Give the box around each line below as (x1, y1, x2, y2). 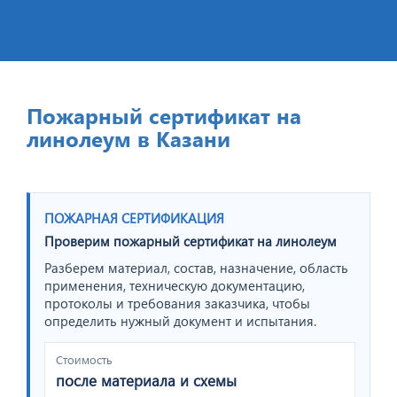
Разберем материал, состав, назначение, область (44, 258, 348, 276)
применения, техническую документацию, (44, 276, 305, 294)
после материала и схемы (56, 370, 237, 391)
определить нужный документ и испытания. (44, 311, 316, 330)
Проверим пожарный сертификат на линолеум (44, 231, 337, 250)
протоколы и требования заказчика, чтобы (44, 293, 310, 312)
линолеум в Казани (27, 123, 230, 152)
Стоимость (56, 351, 113, 367)
